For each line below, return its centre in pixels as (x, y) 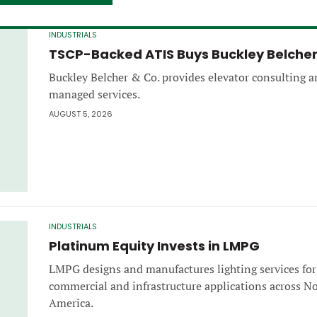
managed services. (94, 94)
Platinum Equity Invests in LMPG (154, 246)
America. (71, 302)
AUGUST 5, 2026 (81, 114)
